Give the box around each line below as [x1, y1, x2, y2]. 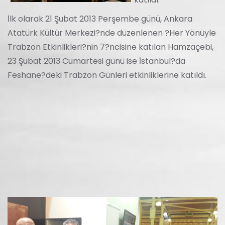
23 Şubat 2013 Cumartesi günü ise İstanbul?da [8, 55, 185, 67]
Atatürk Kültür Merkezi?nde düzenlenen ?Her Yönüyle [8, 27, 216, 39]
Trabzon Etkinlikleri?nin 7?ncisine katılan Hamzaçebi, [8, 41, 213, 53]
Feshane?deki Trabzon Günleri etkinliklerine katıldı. [8, 69, 206, 81]
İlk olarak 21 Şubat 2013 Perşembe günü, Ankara [8, 13, 192, 25]
